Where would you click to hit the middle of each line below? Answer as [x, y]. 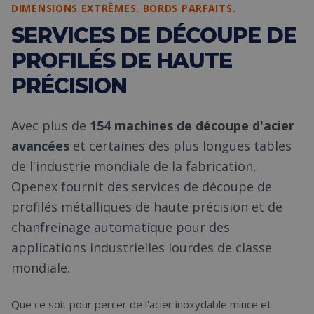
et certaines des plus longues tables [180, 146]
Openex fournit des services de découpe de [142, 186]
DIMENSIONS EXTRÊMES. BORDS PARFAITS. [124, 8]
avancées [40, 146]
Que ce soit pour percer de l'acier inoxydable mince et [141, 304]
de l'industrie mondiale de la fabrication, [134, 166]
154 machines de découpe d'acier [192, 125]
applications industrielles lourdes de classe [142, 247]
